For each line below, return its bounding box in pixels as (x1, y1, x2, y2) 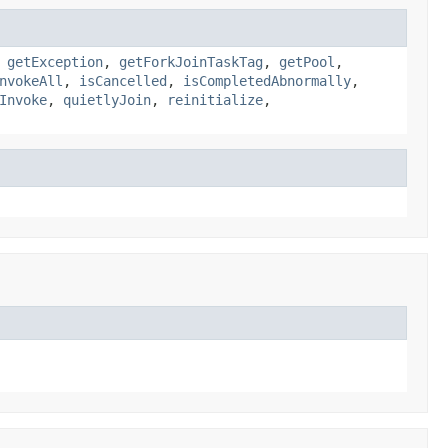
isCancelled (79, 72, 167, 89)
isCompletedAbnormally (183, 72, 351, 89)
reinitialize (167, 91, 263, 108)
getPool (279, 53, 335, 70)
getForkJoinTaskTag (119, 53, 263, 70)
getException (7, 53, 103, 70)
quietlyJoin (63, 91, 151, 108)
